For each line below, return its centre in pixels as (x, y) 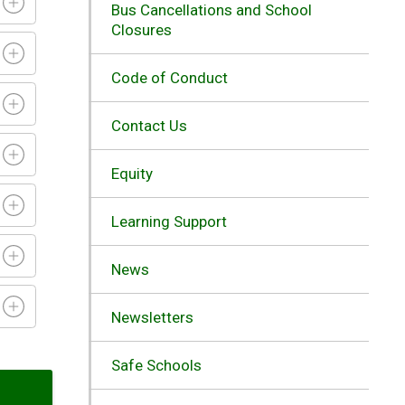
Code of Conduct (169, 77)
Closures (141, 29)
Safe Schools (156, 365)
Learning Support (169, 221)
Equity (132, 173)
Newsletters (152, 317)
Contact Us (149, 125)
